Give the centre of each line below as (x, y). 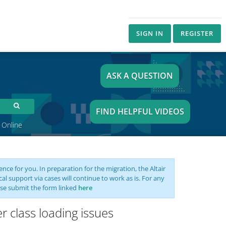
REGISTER (197, 33)
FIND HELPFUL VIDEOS (140, 111)
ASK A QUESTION (140, 76)
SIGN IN (150, 33)
